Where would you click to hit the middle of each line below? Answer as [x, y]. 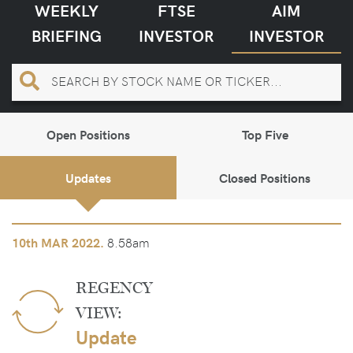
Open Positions [88, 134]
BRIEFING [67, 35]
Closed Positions [265, 178]
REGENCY [115, 288]
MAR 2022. [72, 242]
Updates [88, 178]
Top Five [265, 134]
